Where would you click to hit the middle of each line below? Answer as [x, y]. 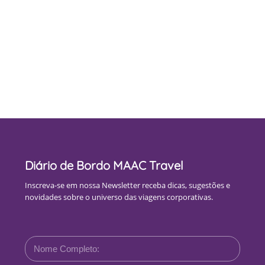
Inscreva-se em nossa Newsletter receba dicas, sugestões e [127, 185]
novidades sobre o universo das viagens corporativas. [119, 197]
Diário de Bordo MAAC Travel [104, 165]
